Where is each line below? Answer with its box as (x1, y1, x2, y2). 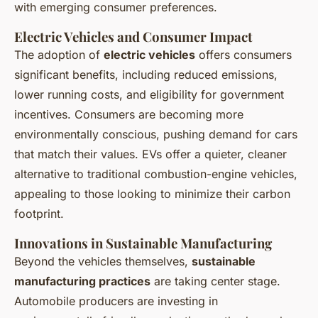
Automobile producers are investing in (14, 294, 218, 309)
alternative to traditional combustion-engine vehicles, (14, 167, 297, 182)
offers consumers (195, 48, 292, 62)
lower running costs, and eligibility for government (14, 87, 284, 102)
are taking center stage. (150, 274, 280, 289)
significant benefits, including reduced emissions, (14, 67, 278, 82)
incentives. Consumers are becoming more (14, 107, 243, 122)
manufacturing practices (14, 274, 150, 289)
